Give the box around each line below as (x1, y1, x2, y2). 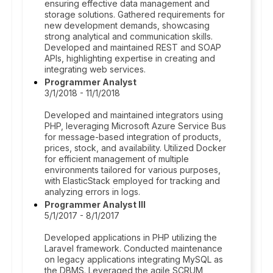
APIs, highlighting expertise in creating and (44, 53, 215, 63)
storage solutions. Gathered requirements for (44, 9, 225, 19)
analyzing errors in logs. (44, 186, 140, 197)
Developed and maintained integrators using (44, 110, 223, 120)
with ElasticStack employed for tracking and (44, 175, 220, 186)
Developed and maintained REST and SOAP (44, 42, 221, 52)
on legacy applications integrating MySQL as (44, 254, 223, 264)
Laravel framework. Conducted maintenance (44, 243, 222, 253)
